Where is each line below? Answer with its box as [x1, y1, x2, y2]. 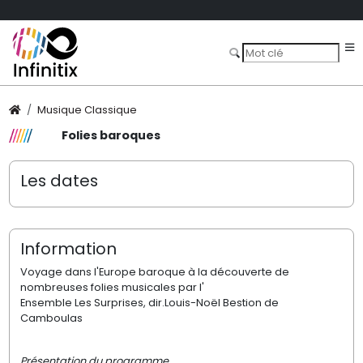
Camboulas [19, 310, 83, 327]
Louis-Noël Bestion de [164, 295, 279, 311]
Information [19, 237, 117, 260]
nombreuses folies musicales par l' [19, 280, 204, 296]
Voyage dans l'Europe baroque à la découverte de [19, 264, 289, 280]
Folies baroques [61, 127, 160, 144]
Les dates [19, 169, 98, 192]
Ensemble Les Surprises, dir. [19, 295, 164, 311]
